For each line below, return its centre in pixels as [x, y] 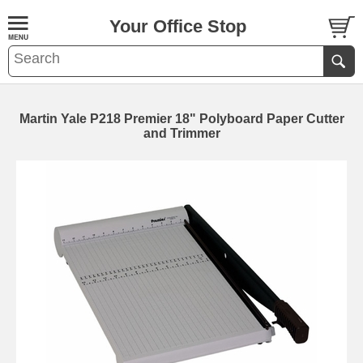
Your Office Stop [178, 26]
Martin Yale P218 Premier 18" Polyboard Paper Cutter [181, 119]
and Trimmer [181, 133]
